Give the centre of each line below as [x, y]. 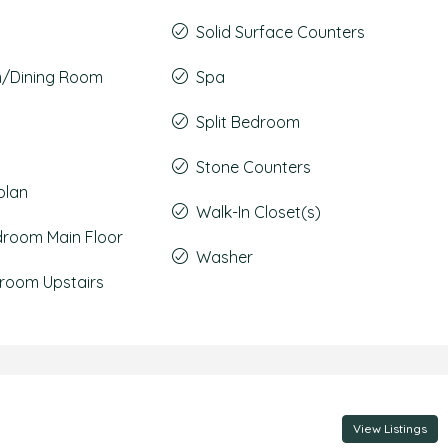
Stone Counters [253, 167]
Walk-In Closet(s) [258, 212]
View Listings [389, 428]
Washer [224, 257]
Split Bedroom [247, 122]
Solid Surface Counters [280, 32]
